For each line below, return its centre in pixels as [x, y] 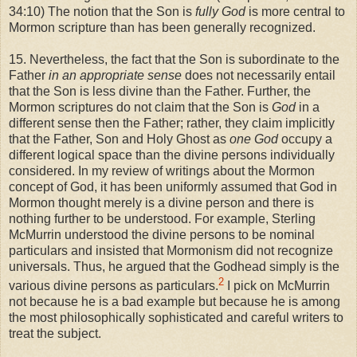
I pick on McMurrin [277, 286]
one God [254, 139]
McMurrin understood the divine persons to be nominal [162, 234]
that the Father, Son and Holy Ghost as [119, 139]
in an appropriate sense [117, 75]
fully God [220, 11]
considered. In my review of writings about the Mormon [162, 171]
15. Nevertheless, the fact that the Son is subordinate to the [174, 59]
